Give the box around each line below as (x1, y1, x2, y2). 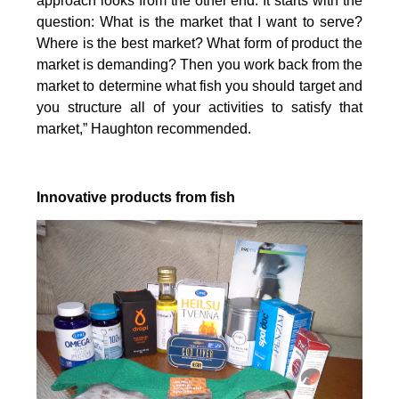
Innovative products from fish (37, 190, 236, 206)
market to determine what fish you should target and (37, 78, 362, 94)
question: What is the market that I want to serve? (37, 14, 362, 30)
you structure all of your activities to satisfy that (37, 100, 362, 116)
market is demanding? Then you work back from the (37, 57, 362, 73)
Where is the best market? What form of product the (37, 36, 362, 52)
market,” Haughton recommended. (37, 121, 252, 137)
